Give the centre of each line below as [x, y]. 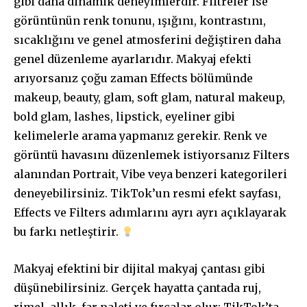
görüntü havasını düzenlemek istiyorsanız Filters [152, 155]
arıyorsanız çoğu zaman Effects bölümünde [133, 78]
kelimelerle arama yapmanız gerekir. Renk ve [140, 136]
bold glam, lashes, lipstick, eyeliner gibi [124, 117]
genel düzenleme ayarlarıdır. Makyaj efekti [133, 59]
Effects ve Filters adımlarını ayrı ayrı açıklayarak [150, 213]
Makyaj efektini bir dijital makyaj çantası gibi [139, 269]
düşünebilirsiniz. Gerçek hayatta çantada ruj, [137, 288]
